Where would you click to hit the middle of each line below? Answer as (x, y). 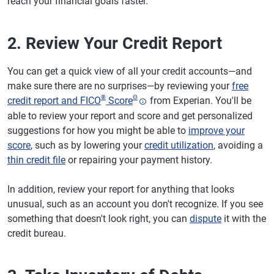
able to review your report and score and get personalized (130, 116)
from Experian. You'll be (199, 101)
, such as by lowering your (87, 145)
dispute (206, 218)
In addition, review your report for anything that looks (121, 189)
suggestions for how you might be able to (98, 130)
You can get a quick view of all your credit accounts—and (130, 71)
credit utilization (179, 145)
